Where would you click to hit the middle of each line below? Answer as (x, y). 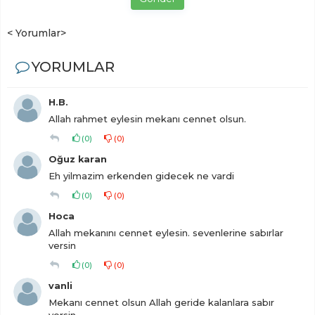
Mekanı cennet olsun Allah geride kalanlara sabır (161, 302)
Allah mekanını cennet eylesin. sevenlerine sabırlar (166, 233)
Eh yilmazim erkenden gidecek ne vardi (141, 176)
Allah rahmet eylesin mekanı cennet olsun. (147, 119)
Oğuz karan (78, 159)
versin (62, 245)
